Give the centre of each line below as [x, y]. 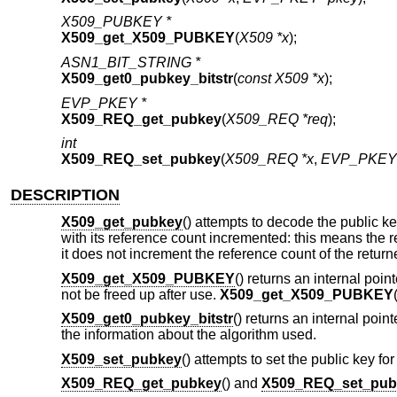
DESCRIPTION [66, 195]
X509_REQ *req [276, 119]
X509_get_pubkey [121, 222]
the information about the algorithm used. [188, 335]
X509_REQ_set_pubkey [140, 160]
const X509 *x [280, 79]
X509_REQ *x [269, 160]
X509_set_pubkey [121, 359]
